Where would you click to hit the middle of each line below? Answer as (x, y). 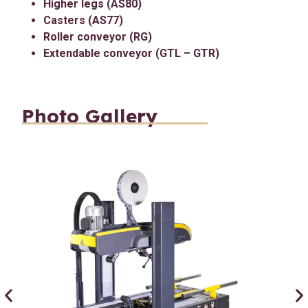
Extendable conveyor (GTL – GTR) (131, 54)
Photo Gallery (90, 115)
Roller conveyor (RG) (98, 37)
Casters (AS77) (83, 21)
